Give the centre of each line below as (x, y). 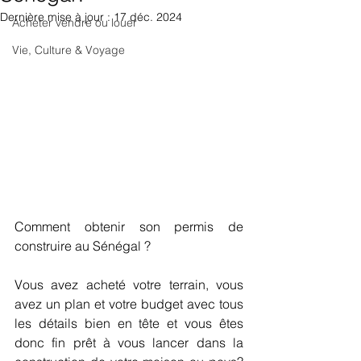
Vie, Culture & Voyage (68, 50)
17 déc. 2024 (148, 17)
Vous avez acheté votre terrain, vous (129, 285)
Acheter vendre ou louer (75, 23)
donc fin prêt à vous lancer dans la (129, 343)
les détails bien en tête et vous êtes (129, 324)
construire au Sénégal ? (83, 246)
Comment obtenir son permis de (129, 227)
